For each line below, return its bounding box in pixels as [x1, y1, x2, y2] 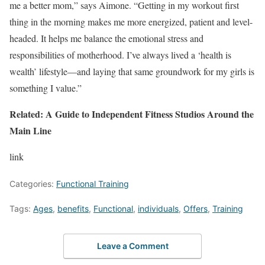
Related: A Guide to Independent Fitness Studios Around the [9, 107, 254, 121]
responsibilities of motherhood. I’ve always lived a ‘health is [9, 49, 231, 62]
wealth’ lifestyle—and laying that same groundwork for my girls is [9, 65, 254, 78]
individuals [138, 203, 179, 214]
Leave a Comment [96, 240, 169, 251]
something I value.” [9, 82, 82, 95]
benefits [57, 203, 89, 214]
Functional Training [56, 179, 129, 189]
